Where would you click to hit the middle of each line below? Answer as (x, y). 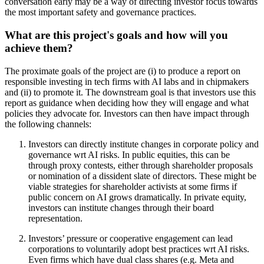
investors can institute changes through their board (121, 207)
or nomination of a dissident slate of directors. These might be (142, 176)
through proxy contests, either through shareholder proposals (141, 165)
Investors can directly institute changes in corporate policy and (143, 144)
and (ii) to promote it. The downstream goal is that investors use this (130, 92)
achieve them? (39, 48)
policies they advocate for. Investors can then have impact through (127, 113)
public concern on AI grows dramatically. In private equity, (137, 197)
